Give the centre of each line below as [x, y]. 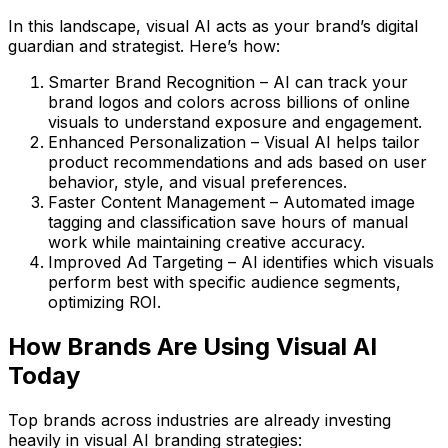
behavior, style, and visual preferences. [197, 182]
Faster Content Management [156, 202]
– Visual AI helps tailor [333, 142]
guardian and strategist [94, 46]
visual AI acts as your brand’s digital [282, 26]
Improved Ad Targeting [135, 262]
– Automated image [340, 202]
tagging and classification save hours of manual [228, 222]
